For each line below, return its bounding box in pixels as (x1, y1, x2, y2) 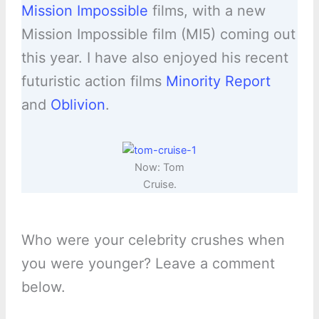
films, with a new (147, 2, 266, 20)
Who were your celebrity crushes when (21, 231, 285, 249)
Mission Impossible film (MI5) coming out (21, 26, 296, 43)
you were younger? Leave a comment (21, 255, 275, 273)
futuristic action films (21, 73, 166, 90)
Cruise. (142, 178, 177, 192)
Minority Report (165, 73, 271, 90)
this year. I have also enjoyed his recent (21, 49, 288, 67)
